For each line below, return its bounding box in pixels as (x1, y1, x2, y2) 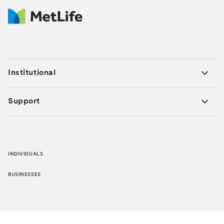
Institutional (8, 69, 56, 77)
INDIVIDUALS (8, 151, 43, 157)
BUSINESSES (8, 172, 41, 177)
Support (8, 97, 40, 105)
